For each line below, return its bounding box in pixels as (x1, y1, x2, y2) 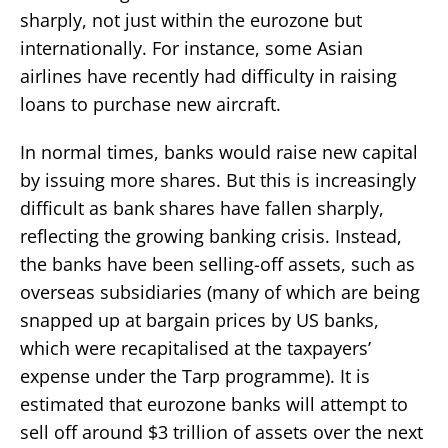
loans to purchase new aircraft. (20, 91, 281, 116)
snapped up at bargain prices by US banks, (20, 307, 379, 332)
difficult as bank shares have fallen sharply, (20, 195, 384, 220)
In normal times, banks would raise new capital (20, 139, 418, 164)
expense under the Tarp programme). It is (20, 363, 370, 388)
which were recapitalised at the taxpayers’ (20, 335, 371, 360)
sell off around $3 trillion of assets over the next (20, 419, 423, 444)
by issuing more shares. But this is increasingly (20, 167, 416, 192)
